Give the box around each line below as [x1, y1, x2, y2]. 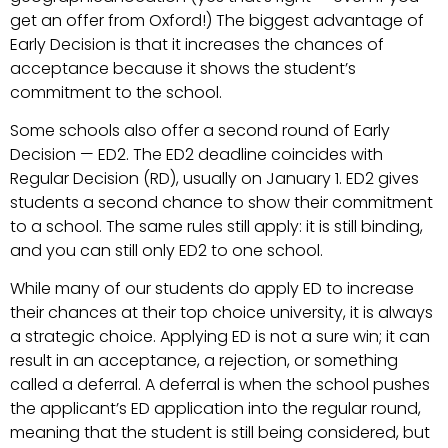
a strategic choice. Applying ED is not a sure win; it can [10, 325, 430, 349]
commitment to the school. [10, 80, 226, 104]
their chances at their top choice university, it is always [10, 301, 433, 325]
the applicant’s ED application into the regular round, [10, 397, 421, 421]
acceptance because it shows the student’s [10, 56, 356, 80]
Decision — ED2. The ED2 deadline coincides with [10, 143, 383, 167]
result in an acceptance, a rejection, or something [10, 349, 398, 373]
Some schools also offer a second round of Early [10, 119, 390, 143]
